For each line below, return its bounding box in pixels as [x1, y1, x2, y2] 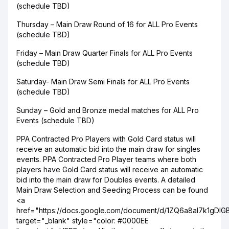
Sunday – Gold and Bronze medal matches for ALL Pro [16, 106, 199, 114]
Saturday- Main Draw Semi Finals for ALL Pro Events [16, 77, 190, 86]
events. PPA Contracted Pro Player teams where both [16, 155, 196, 164]
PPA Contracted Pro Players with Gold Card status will [16, 134, 196, 143]
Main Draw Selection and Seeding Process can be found [16, 186, 208, 194]
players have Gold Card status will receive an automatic [16, 165, 203, 174]
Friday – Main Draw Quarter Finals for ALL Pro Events [16, 49, 193, 57]
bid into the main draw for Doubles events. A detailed [16, 175, 195, 184]
